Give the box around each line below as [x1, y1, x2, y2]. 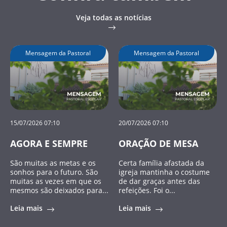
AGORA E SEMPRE [10, 137, 88, 150]
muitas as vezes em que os [10, 176, 101, 186]
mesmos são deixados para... [10, 185, 108, 196]
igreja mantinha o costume [119, 167, 210, 177]
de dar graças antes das [119, 176, 200, 186]
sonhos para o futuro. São [10, 167, 98, 177]
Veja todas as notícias [75, 13, 152, 23]
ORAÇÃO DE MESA [119, 137, 198, 150]
